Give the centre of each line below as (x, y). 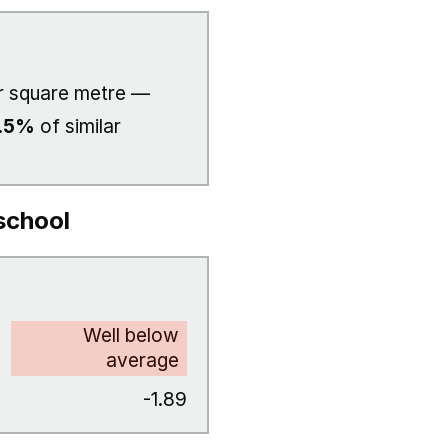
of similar (78, 126)
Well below (131, 335)
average (142, 360)
